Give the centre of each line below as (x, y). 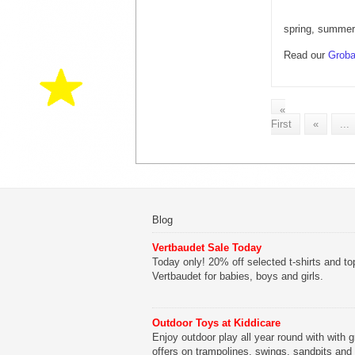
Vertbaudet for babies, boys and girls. (238, 276)
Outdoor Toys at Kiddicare (216, 323)
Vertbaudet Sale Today (207, 247)
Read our (306, 55)
